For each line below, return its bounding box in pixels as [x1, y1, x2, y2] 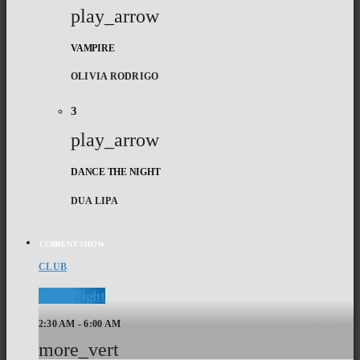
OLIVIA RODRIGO [71, 71, 159, 83]
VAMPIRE [71, 42, 115, 54]
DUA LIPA [71, 194, 118, 207]
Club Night [39, 287, 105, 304]
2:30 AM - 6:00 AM [39, 318, 121, 330]
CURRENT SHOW [39, 239, 105, 248]
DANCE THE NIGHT [71, 166, 161, 178]
